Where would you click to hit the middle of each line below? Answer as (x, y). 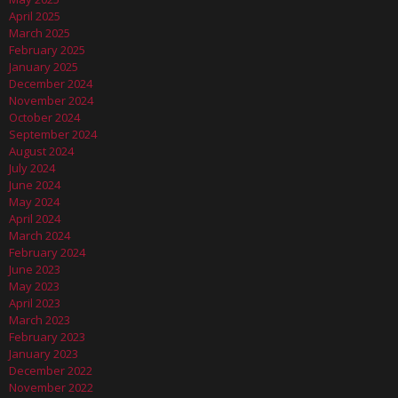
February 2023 (47, 337)
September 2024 (53, 135)
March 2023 (40, 320)
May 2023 (34, 287)
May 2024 (34, 202)
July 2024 (32, 168)
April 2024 (35, 219)
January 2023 (44, 354)
